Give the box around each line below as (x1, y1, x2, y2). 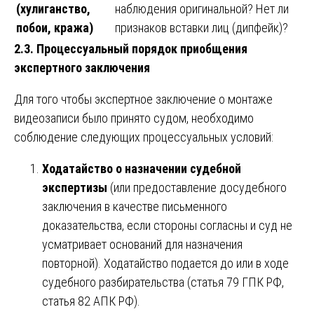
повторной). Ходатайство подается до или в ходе (42, 255, 289, 271)
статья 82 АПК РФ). (42, 293, 140, 308)
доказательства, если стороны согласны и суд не (42, 217, 292, 233)
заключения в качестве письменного (42, 198, 227, 214)
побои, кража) (16, 20, 93, 35)
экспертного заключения (14, 60, 150, 75)
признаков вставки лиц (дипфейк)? (115, 20, 288, 35)
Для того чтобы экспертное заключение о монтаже (14, 91, 273, 107)
